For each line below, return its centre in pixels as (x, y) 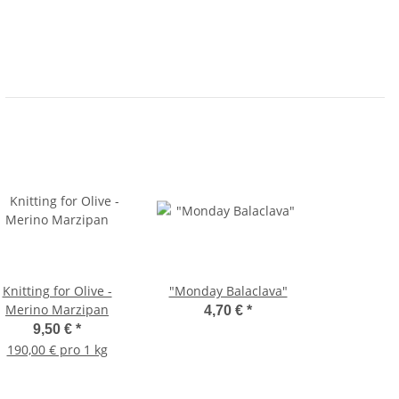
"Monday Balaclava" (228, 290)
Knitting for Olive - (57, 290)
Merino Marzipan (57, 309)
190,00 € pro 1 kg (57, 349)
